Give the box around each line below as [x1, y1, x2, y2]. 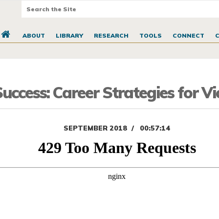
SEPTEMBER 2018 [63, 124, 128, 133]
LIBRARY [55, 32, 83, 40]
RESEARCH [93, 32, 129, 40]
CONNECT [172, 32, 204, 40]
